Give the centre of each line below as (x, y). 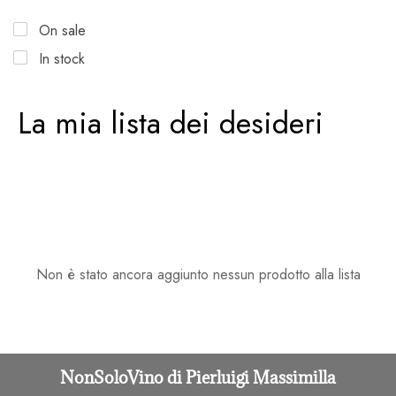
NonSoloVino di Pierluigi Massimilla (198, 378)
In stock (62, 59)
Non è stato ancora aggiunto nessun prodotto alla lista (198, 275)
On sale (62, 31)
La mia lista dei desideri (171, 124)
